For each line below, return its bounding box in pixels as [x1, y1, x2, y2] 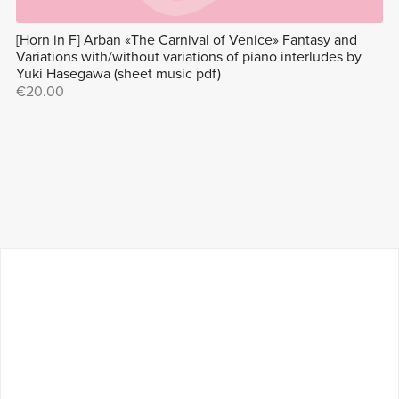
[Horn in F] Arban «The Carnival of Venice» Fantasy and [15, 30, 357, 49]
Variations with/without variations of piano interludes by [15, 47, 362, 66]
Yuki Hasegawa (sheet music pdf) [15, 64, 221, 83]
